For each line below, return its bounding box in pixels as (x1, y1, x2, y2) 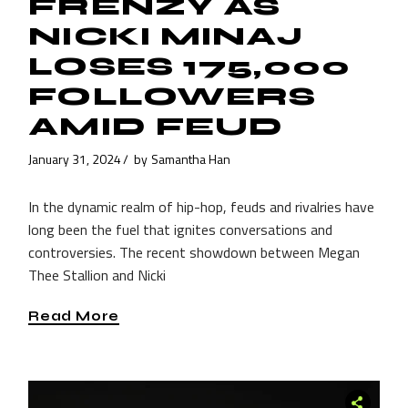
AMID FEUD (28, 111, 284, 143)
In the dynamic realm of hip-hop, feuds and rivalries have (28, 196, 375, 219)
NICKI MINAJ (28, 21, 303, 53)
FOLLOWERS (28, 81, 317, 113)
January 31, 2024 (28, 148, 122, 168)
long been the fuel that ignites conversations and (28, 219, 333, 241)
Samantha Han (151, 148, 231, 168)
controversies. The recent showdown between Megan (28, 241, 361, 264)
